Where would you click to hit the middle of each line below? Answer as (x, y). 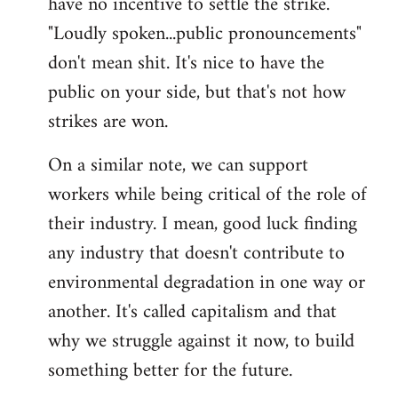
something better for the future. (170, 371)
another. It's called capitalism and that (192, 313)
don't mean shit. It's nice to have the (186, 64)
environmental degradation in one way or (207, 283)
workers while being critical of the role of (207, 195)
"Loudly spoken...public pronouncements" (205, 35)
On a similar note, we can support (178, 166)
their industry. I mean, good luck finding (203, 225)
